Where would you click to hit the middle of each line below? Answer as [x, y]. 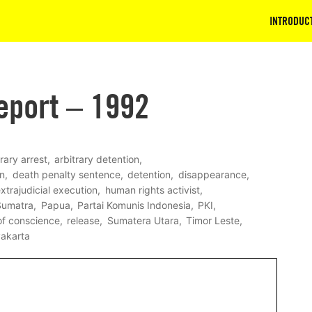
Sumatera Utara [143, 221]
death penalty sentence [66, 175]
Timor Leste [212, 221]
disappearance [212, 175]
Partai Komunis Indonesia [134, 205]
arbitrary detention [96, 159]
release [84, 221]
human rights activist [152, 190]
